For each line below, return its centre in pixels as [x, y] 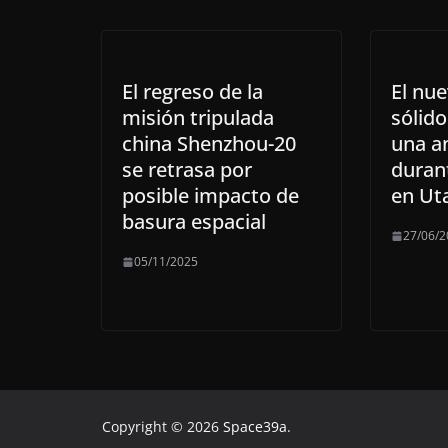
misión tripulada [198, 117]
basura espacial [194, 221]
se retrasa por [187, 169]
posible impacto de [210, 195]
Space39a [255, 426]
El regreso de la [192, 91]
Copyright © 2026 [162, 426]
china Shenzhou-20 [209, 143]
